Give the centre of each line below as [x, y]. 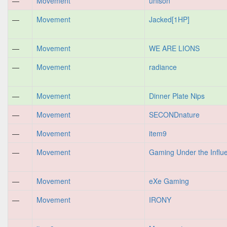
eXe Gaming [169, 181]
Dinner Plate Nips [177, 96]
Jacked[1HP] [169, 19]
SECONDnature [174, 115]
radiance [163, 67]
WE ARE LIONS [174, 48]
